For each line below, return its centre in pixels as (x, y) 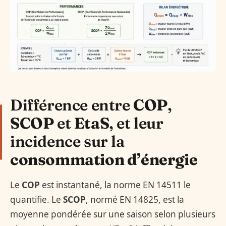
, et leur (136, 123)
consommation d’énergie (104, 160)
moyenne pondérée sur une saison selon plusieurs (113, 214)
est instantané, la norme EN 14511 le (115, 185)
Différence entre (72, 105)
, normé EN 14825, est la (135, 199)
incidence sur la (67, 142)
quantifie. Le (37, 199)
